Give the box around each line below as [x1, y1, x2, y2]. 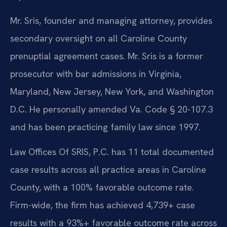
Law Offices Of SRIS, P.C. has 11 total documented [10, 146, 214, 158]
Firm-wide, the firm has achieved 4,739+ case [10, 199, 195, 211]
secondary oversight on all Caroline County [10, 32, 187, 45]
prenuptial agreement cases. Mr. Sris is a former [10, 50, 203, 62]
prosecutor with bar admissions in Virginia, [10, 68, 181, 80]
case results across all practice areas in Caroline [10, 164, 206, 176]
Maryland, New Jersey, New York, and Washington [10, 86, 214, 98]
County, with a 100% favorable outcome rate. [10, 181, 194, 194]
